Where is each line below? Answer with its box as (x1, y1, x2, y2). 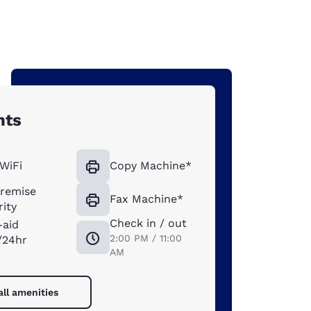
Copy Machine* (109, 158, 192, 172)
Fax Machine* (109, 192, 183, 205)
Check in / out (109, 216, 187, 230)
